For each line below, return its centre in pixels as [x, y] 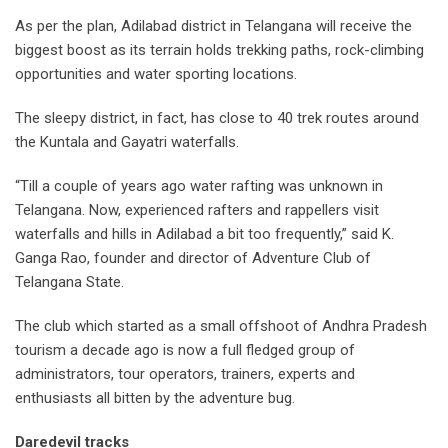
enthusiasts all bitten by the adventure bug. [155, 397]
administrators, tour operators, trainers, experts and [185, 373]
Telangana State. [69, 281]
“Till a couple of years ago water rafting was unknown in [199, 185]
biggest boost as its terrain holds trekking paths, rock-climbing [219, 49]
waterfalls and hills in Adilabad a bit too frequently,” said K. [204, 233]
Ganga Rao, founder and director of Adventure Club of [193, 257]
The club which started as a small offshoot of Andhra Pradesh [221, 325]
